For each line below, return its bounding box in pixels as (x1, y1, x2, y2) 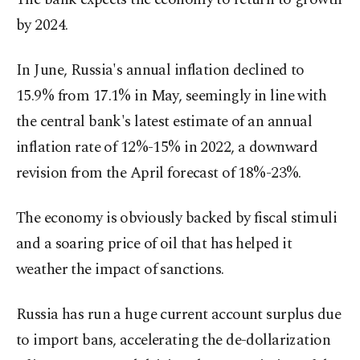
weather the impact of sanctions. (16, 258, 224, 282)
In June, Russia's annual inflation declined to (16, 59, 305, 83)
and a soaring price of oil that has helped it (16, 232, 292, 256)
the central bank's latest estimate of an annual (16, 110, 313, 134)
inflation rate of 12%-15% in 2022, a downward (16, 136, 318, 160)
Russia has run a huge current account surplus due (16, 303, 342, 327)
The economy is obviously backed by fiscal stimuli (16, 207, 337, 231)
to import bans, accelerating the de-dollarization (16, 329, 331, 353)
